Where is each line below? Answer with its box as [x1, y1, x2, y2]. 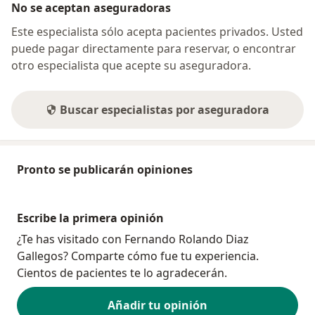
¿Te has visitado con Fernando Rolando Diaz [17, 231, 249, 247]
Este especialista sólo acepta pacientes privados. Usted [11, 23, 303, 39]
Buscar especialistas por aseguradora [60, 101, 269, 117]
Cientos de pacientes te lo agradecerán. [17, 264, 227, 281]
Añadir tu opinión [108, 297, 207, 313]
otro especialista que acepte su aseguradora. [11, 57, 251, 73]
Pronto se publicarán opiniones [17, 161, 193, 177]
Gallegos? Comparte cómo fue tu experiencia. [17, 247, 259, 264]
